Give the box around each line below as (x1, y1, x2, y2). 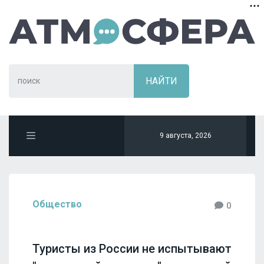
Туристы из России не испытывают (32, 241, 232, 256)
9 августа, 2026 (159, 131, 212, 140)
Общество (32, 199, 82, 210)
